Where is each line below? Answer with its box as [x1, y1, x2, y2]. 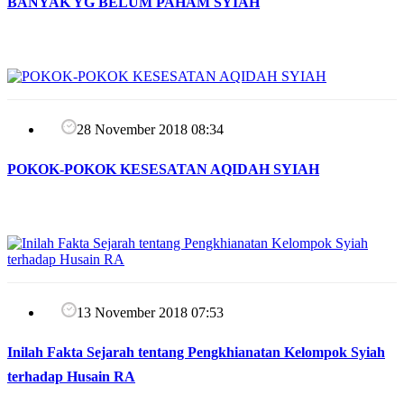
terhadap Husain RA [7, 369, 135, 385]
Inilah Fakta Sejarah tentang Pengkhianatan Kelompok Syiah [7, 344, 385, 361]
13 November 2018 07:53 [77, 305, 224, 321]
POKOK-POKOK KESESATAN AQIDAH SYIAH [7, 161, 319, 178]
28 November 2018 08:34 [77, 122, 224, 138]
